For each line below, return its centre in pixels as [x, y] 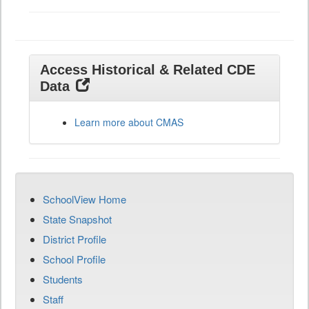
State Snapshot [77, 219]
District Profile [74, 239]
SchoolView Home [84, 199]
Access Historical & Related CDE [148, 70]
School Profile [74, 259]
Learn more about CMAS [129, 122]
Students [63, 279]
